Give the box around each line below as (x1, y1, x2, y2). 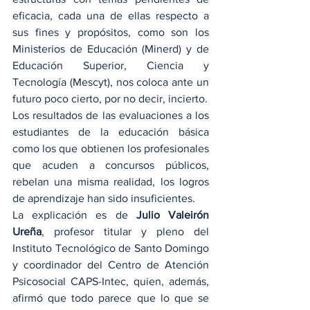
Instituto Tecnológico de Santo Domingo (12, 242, 209, 254)
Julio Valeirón (127, 209, 210, 221)
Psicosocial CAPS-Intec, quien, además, (12, 275, 209, 287)
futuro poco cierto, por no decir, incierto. (12, 93, 208, 104)
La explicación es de (12, 209, 128, 221)
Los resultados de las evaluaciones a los (12, 109, 209, 121)
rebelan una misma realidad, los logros (12, 176, 209, 188)
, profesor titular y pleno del (42, 226, 209, 237)
